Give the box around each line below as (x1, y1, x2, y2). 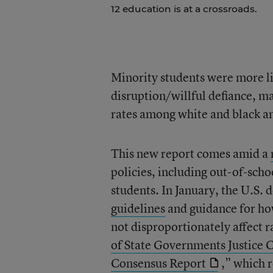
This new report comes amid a (110, 145, 271, 161)
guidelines (110, 200, 165, 216)
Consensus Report (110, 255, 206, 271)
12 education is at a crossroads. (110, 3, 257, 15)
